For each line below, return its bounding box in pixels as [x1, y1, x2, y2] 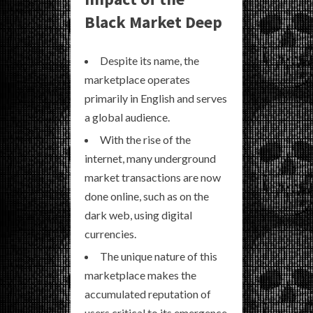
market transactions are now [85, 170, 221, 184]
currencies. [85, 227, 136, 240]
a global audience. [85, 110, 170, 124]
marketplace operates [85, 73, 190, 86]
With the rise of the [100, 133, 191, 146]
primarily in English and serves [85, 92, 227, 105]
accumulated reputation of [85, 287, 211, 300]
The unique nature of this [100, 249, 217, 263]
